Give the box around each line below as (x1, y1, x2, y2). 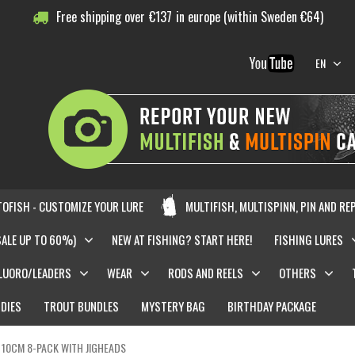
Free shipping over (55, 7, 145, 26)
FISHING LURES (273, 230, 343, 248)
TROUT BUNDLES (43, 296, 119, 315)
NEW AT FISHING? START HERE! (111, 230, 252, 248)
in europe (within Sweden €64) (175, 7, 323, 26)
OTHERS (278, 263, 316, 281)
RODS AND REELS (167, 263, 243, 281)
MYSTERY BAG (140, 296, 205, 315)
